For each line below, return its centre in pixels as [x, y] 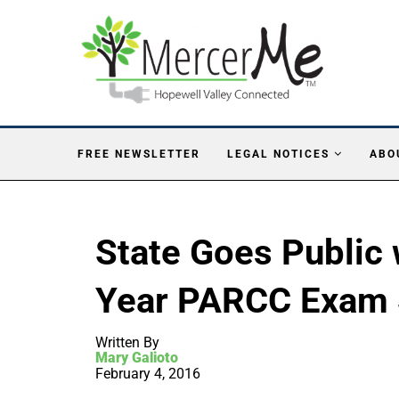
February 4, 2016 [148, 373]
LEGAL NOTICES [278, 154]
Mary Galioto [137, 357]
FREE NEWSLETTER [139, 154]
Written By [127, 342]
